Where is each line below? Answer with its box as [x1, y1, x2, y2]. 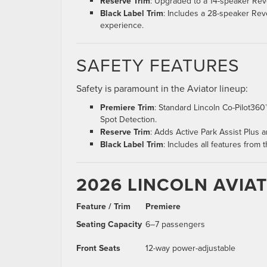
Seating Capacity [76, 218, 142, 231]
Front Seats [76, 242, 120, 254]
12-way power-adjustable [145, 242, 235, 254]
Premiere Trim [100, 101, 154, 114]
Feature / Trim [76, 200, 131, 213]
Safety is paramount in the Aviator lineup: [76, 82, 248, 95]
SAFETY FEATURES [76, 52, 240, 78]
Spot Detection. [100, 113, 157, 126]
